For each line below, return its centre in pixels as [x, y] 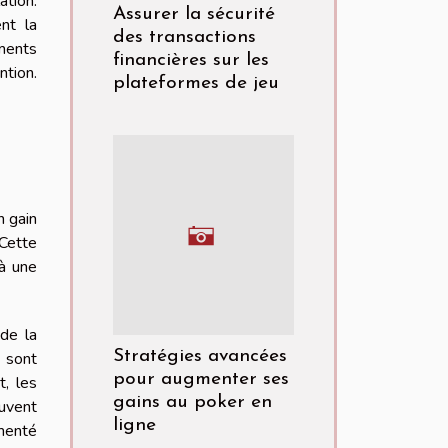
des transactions [184, 38]
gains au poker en [192, 403]
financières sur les [191, 61]
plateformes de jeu [196, 84]
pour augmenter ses [201, 380]
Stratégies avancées [200, 357]
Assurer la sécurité [194, 15]
